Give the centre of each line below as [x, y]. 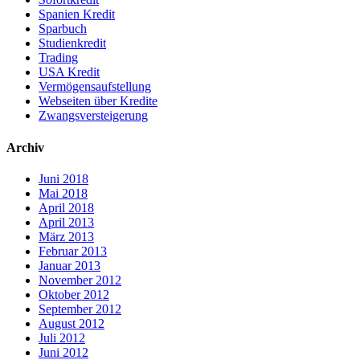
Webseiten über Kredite [98, 101]
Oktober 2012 [74, 294]
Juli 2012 [62, 337]
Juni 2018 [63, 178]
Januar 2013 [70, 265]
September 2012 [80, 309]
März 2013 [66, 236]
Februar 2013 [73, 251]
